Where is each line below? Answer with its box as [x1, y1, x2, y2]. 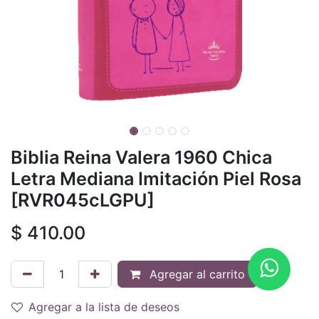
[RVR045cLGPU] [11, 189, 155, 211]
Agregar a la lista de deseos [28, 299, 179, 314]
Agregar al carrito [146, 266, 245, 281]
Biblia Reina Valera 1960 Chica [11, 146, 272, 168]
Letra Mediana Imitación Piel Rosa [11, 167, 301, 189]
